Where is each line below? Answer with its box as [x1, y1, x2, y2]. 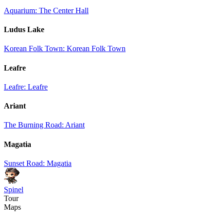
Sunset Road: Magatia [4, 159, 72, 167]
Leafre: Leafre [4, 82, 48, 91]
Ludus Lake [4, 25, 44, 34]
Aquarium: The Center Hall [4, 6, 89, 15]
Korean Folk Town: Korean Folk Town [4, 44, 126, 53]
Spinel [4, 185, 23, 194]
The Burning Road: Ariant [4, 121, 85, 129]
